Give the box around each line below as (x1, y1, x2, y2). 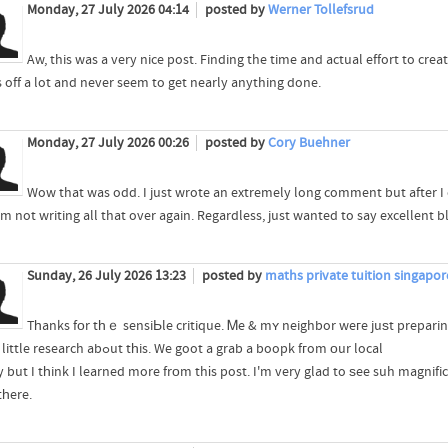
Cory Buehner (267, 134, 350, 151)
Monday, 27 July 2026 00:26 (26, 134, 192, 151)
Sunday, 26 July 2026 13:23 (26, 267, 189, 284)
